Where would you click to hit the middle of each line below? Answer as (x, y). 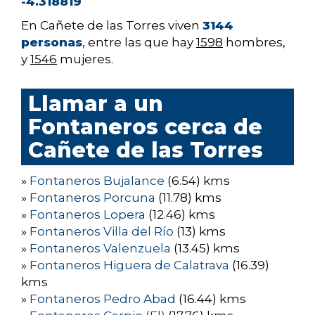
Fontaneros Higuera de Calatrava (129, 265)
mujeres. (85, 59)
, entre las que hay (139, 43)
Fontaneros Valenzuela (100, 249)
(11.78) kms (188, 198)
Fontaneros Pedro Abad (103, 299)
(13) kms (200, 232)
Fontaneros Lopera (88, 215)
